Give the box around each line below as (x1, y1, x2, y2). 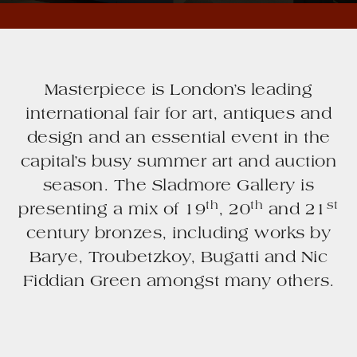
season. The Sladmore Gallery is (42, 178, 315, 195)
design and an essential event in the (26, 131, 331, 147)
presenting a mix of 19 (18, 202, 206, 219)
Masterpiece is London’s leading (44, 83, 313, 100)
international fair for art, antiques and (25, 107, 331, 124)
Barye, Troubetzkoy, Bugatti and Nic (29, 250, 328, 267)
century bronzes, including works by (25, 226, 331, 243)
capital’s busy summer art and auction (20, 155, 337, 171)
